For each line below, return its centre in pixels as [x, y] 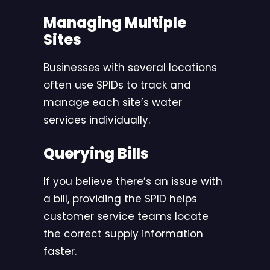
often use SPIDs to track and [117, 85]
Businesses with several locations [130, 68]
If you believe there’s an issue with [133, 182]
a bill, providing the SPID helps [120, 199]
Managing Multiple [115, 23]
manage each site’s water [113, 103]
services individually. [97, 120]
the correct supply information [123, 234]
